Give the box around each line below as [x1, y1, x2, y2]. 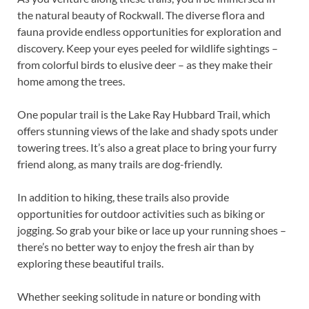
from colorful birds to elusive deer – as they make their [17, 57, 272, 71]
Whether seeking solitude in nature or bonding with [17, 289, 261, 303]
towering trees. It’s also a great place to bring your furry [17, 140, 277, 154]
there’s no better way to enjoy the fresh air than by [17, 239, 254, 253]
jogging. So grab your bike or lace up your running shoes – [17, 223, 286, 237]
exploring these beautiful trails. [17, 256, 163, 270]
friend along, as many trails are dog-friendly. [17, 157, 222, 170]
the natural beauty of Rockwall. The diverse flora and [17, 8, 265, 21]
